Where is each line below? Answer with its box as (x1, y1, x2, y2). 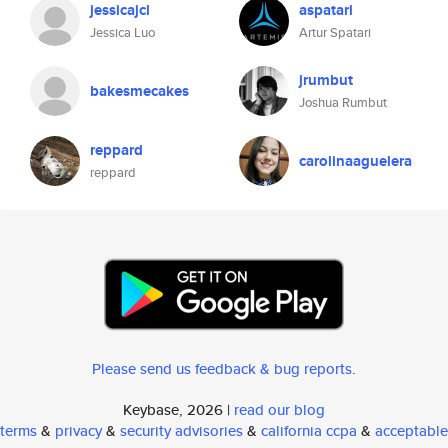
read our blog (234, 399, 325, 420)
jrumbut (299, 69, 353, 91)
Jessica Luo (90, 23, 155, 42)
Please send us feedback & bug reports (92, 358, 352, 379)
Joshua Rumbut (299, 93, 387, 112)
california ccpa (261, 420, 357, 441)
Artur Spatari (299, 23, 371, 42)
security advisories (120, 420, 243, 441)
